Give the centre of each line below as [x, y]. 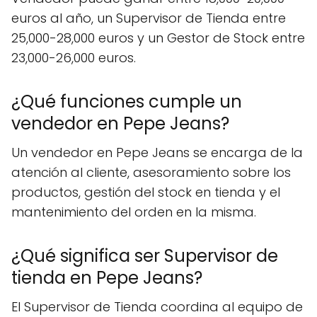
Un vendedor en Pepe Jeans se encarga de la [157, 152]
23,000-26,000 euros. [74, 57]
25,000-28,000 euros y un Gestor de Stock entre [158, 38]
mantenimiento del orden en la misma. [134, 212]
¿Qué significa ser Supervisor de [145, 255]
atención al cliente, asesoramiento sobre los [151, 172]
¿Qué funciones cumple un [127, 101]
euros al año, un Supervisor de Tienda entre [149, 18]
